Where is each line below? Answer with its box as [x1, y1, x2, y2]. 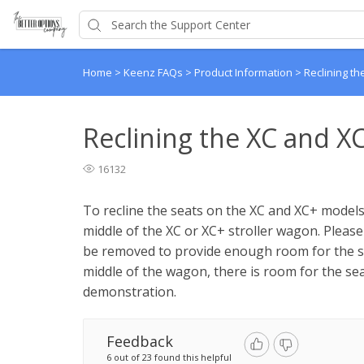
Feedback [106, 331, 173, 351]
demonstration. [83, 283, 180, 301]
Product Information [194, 65, 295, 80]
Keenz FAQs [123, 65, 185, 80]
